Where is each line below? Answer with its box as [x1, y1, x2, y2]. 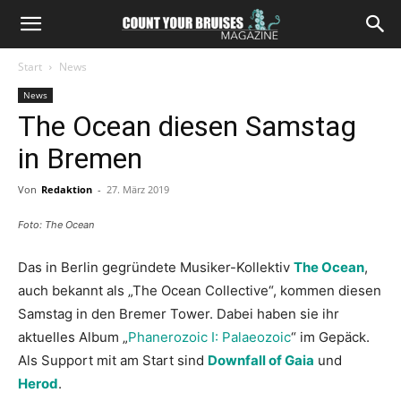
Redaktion [41, 183, 92, 196]
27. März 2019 [107, 183, 169, 196]
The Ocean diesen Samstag [18, 109, 356, 143]
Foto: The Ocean [18, 218, 94, 231]
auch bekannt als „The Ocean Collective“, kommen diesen [18, 282, 381, 299]
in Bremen [18, 141, 142, 175]
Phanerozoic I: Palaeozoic [128, 328, 291, 346]
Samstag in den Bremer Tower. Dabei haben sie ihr [18, 305, 339, 322]
